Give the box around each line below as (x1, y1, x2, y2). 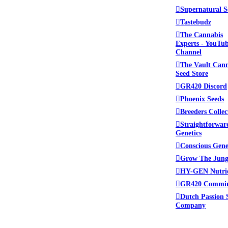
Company (176, 201, 206, 209)
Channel (176, 47, 202, 56)
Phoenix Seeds (180, 94, 224, 103)
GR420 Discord (180, 81, 227, 90)
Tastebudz (180, 17, 211, 26)
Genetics (176, 128, 202, 137)
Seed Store (176, 69, 208, 77)
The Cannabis (180, 30, 223, 39)
